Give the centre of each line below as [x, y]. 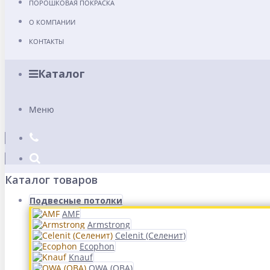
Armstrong [109, 224]
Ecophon [97, 246]
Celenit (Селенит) [150, 235]
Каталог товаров [51, 180]
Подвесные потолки [76, 200]
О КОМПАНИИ [52, 22]
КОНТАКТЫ [46, 41]
